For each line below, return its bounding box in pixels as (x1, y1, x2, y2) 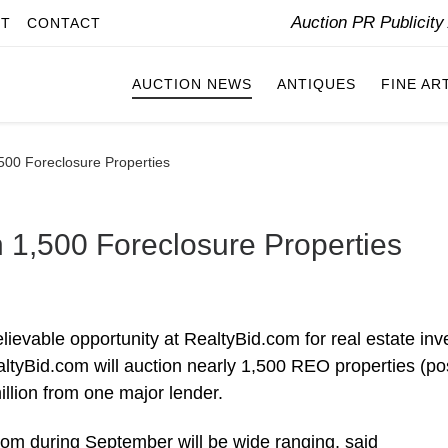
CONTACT (27, 15, 101, 31)
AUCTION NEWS (132, 76, 252, 93)
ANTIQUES (277, 76, 356, 93)
